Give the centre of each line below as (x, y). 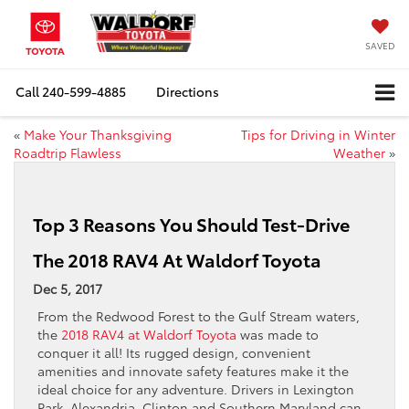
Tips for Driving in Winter (318, 134)
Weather (359, 152)
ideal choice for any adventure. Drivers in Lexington (196, 388)
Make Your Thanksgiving (98, 134)
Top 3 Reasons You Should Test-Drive (191, 223)
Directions (188, 92)
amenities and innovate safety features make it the (193, 370)
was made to (278, 334)
